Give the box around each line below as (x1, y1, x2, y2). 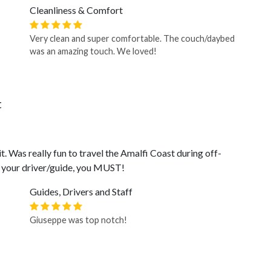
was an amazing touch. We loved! (30, 46, 157, 56)
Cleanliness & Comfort (30, 4, 123, 16)
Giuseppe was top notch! (30, 215, 127, 225)
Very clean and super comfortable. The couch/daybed (30, 33, 235, 44)
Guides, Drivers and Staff (30, 186, 132, 197)
